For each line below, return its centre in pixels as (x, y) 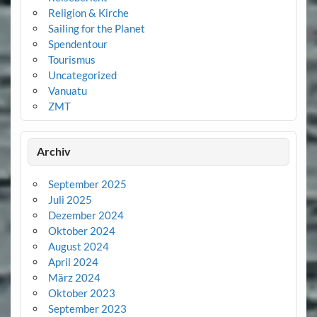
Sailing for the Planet (96, 28)
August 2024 (78, 246)
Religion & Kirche (88, 12)
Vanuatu (67, 90)
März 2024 (74, 277)
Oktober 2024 (81, 230)
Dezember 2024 (86, 215)
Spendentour (77, 44)
